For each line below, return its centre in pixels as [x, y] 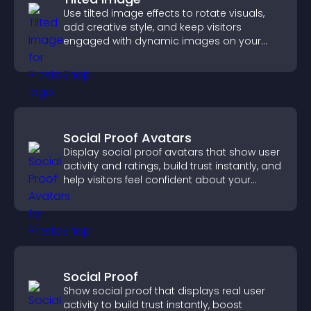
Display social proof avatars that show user [171, 152]
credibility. [88, 194]
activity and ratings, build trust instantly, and [172, 166]
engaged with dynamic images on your [162, 41]
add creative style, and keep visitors [152, 27]
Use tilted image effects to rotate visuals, [164, 13]
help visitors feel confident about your [157, 180]
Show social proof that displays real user [164, 291]
